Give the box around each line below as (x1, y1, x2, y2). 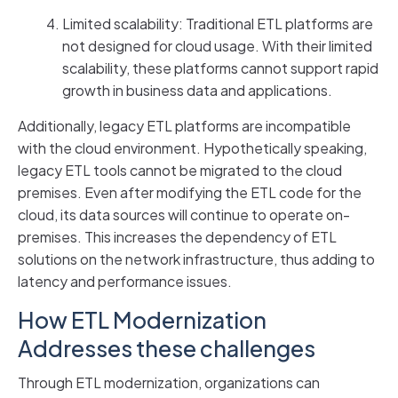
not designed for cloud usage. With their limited (62, 36, 372, 55)
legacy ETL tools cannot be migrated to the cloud (18, 160, 342, 179)
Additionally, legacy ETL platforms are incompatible (18, 115, 351, 135)
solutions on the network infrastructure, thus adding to (18, 249, 375, 268)
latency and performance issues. (18, 271, 232, 291)
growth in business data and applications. (62, 80, 332, 99)
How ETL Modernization (18, 305, 267, 334)
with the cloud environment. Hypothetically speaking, (18, 138, 367, 157)
